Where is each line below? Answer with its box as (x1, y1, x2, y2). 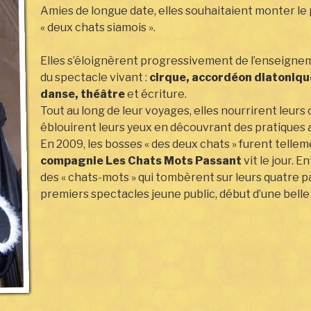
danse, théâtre (40, 87, 125, 101)
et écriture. (125, 87, 187, 101)
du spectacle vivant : (40, 71, 149, 85)
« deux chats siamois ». (40, 21, 155, 35)
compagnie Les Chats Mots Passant (40, 154, 242, 168)
